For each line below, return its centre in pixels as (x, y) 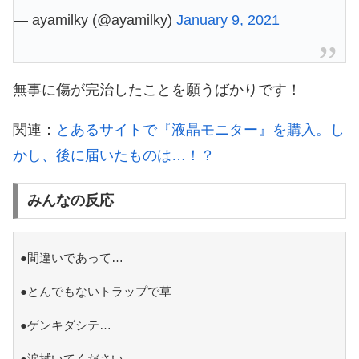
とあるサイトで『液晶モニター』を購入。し (200, 129)
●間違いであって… (71, 258)
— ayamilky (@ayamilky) (95, 20)
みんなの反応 (70, 201)
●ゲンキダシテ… (65, 325)
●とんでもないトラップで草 (95, 292)
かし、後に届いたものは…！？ (114, 155)
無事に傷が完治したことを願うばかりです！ (157, 89)
